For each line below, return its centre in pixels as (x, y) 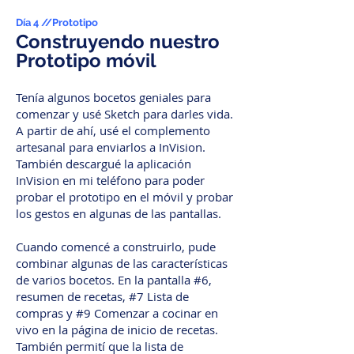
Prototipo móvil (86, 60)
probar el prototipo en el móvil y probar (124, 197)
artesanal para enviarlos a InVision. (111, 147)
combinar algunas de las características (122, 263)
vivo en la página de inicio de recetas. (117, 330)
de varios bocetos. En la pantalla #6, (114, 280)
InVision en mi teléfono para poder (110, 180)
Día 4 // (34, 23)
